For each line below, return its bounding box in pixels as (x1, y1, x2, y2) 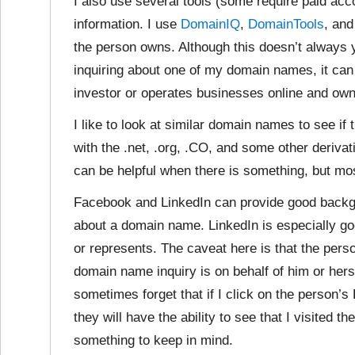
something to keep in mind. (74, 333, 233, 348)
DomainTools (248, 17, 324, 32)
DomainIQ (181, 17, 240, 32)
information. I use (74, 17, 181, 32)
